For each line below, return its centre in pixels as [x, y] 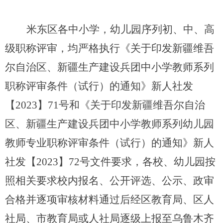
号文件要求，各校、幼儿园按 [148, 162]
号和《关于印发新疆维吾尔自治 [132, 105]
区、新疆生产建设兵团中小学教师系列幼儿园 [110, 124]
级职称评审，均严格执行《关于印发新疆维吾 [110, 49]
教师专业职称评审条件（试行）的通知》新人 [110, 143]
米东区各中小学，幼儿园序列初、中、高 [120, 30]
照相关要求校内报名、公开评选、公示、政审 [110, 181]
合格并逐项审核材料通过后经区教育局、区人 [110, 200]
